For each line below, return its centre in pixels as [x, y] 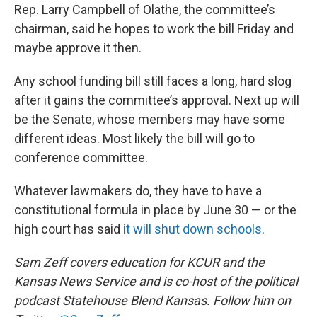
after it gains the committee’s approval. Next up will [157, 100]
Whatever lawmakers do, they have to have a [138, 190]
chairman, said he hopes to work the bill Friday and [154, 28]
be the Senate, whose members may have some [150, 119]
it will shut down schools [192, 229]
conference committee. [81, 157]
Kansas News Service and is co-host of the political [156, 281]
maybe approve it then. [78, 47]
